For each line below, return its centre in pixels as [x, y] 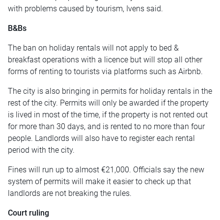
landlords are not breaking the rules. [70, 193]
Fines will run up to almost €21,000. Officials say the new [106, 170]
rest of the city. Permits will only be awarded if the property [108, 103]
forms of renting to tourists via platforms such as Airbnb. [105, 72]
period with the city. [41, 150]
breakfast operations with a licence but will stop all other [105, 60]
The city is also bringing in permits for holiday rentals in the [110, 91]
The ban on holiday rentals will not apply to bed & [93, 48]
